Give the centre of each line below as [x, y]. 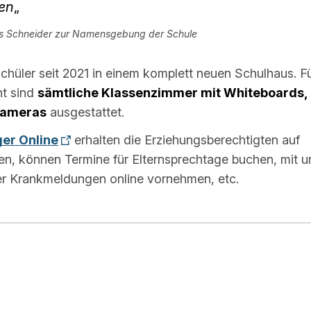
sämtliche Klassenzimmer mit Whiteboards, [173, 93]
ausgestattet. [85, 112]
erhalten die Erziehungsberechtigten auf [185, 140]
